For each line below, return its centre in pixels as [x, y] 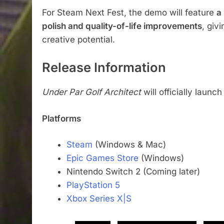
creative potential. [78, 40]
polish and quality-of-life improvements [122, 26]
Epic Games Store [102, 158]
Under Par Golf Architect [91, 92]
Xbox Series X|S [99, 199]
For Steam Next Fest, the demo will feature [129, 13]
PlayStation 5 [94, 185]
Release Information [104, 67]
